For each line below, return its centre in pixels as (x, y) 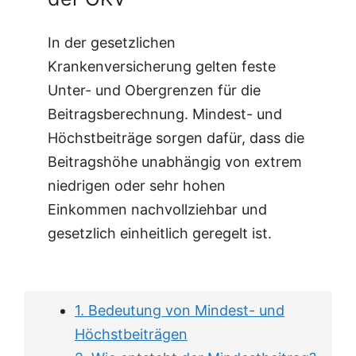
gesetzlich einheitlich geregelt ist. (160, 233)
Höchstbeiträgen (131, 334)
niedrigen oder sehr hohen (137, 186)
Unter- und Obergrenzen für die (154, 90)
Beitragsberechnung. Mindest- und (165, 114)
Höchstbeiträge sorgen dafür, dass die (176, 138)
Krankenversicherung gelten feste (162, 66)
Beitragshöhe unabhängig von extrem (175, 162)
